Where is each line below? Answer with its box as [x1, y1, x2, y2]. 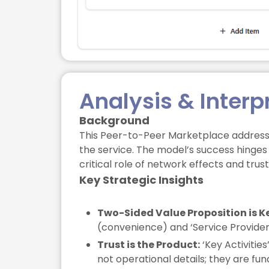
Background [79, 113, 150, 128]
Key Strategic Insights [79, 172, 204, 188]
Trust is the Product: [97, 238, 200, 252]
